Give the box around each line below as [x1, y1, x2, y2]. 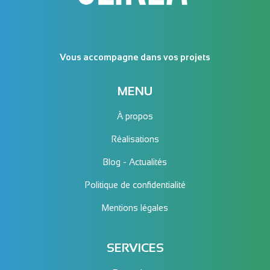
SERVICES [106, 241, 164, 255]
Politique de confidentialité [84, 180, 186, 190]
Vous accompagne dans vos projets [60, 52, 210, 63]
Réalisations [111, 134, 159, 145]
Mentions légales [102, 203, 168, 213]
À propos [117, 111, 153, 122]
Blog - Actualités [103, 157, 167, 168]
